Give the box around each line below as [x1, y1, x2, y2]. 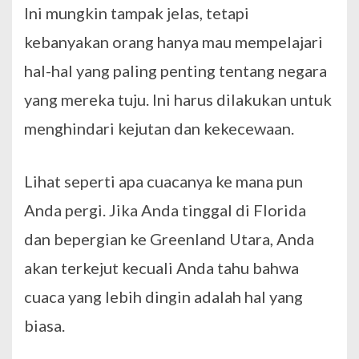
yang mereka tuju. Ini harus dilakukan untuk [24, 90, 332, 110]
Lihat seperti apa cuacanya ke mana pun [24, 171, 303, 192]
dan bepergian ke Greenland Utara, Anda [24, 229, 314, 249]
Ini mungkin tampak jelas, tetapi [24, 3, 249, 23]
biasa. [24, 316, 65, 336]
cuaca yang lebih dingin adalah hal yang [24, 287, 303, 307]
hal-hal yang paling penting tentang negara [24, 61, 327, 81]
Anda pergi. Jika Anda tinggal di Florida [24, 200, 306, 220]
